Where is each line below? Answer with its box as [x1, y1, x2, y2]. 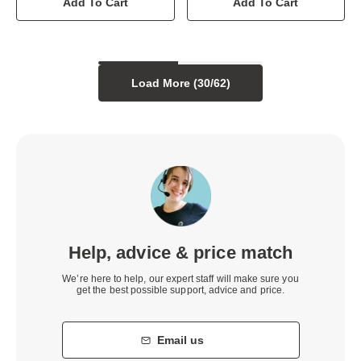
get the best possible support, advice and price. [77, 284, 284, 296]
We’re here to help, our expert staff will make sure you [62, 272, 299, 284]
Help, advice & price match [68, 242, 293, 263]
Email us [157, 333, 204, 346]
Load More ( [131, 77, 197, 90]
